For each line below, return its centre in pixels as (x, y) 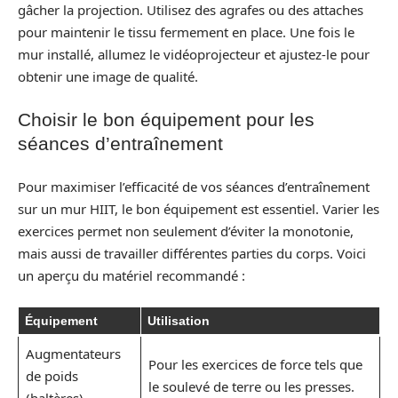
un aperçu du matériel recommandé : (131, 275)
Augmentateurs (73, 354)
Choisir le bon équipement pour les (166, 119)
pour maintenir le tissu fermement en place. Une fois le (186, 32)
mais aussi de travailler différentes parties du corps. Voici (192, 253)
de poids (52, 376)
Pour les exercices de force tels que (255, 364)
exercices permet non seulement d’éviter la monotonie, (186, 231)
